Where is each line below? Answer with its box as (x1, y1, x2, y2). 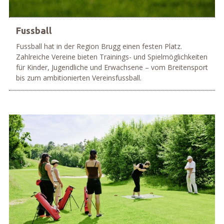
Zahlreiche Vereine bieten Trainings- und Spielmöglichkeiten (15, 51, 207, 61)
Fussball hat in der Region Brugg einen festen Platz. (15, 41, 182, 51)
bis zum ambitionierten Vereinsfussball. (15, 72, 141, 82)
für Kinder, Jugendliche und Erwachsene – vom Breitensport (15, 62, 208, 72)
